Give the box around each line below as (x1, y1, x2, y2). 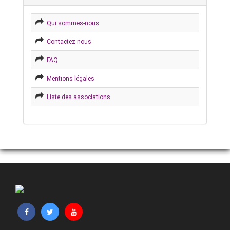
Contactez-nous (44, 38, 91, 46)
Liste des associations (44, 93, 110, 101)
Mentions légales (44, 75, 94, 83)
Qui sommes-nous (44, 20, 99, 27)
